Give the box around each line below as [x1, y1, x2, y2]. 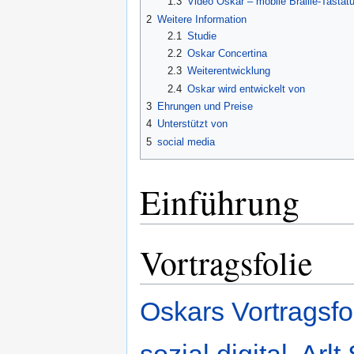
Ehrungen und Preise [157, 100, 253, 112]
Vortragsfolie [140, 239, 312, 284]
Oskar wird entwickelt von [186, 82, 305, 95]
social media [157, 135, 215, 148]
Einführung [140, 178, 299, 224]
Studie [186, 29, 217, 42]
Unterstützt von [157, 118, 228, 130]
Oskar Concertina [186, 47, 267, 59]
